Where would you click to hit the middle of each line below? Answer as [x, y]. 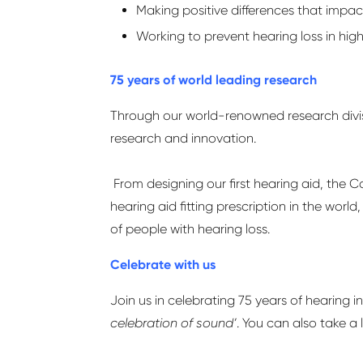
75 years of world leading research [215, 80]
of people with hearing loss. [190, 229]
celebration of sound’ [173, 323]
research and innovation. [186, 138]
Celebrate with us [164, 265]
